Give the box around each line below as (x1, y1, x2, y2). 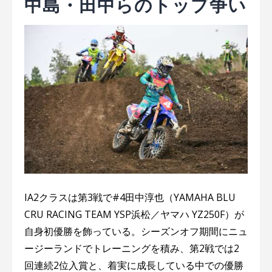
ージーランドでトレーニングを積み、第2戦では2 (24, 242, 239, 256)
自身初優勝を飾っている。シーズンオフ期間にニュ (24, 225, 248, 239)
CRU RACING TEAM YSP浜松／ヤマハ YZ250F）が (24, 208, 244, 222)
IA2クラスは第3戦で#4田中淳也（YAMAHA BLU (24, 191, 236, 205)
